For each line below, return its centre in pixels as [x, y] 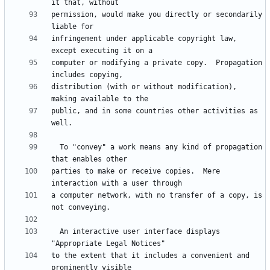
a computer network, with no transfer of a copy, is [157, 196]
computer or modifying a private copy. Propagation [157, 63]
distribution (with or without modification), [144, 87]
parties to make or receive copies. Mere [136, 171]
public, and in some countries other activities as [155, 111]
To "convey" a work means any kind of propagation [55, 147]
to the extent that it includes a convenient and [150, 256]
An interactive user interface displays [55, 232]
